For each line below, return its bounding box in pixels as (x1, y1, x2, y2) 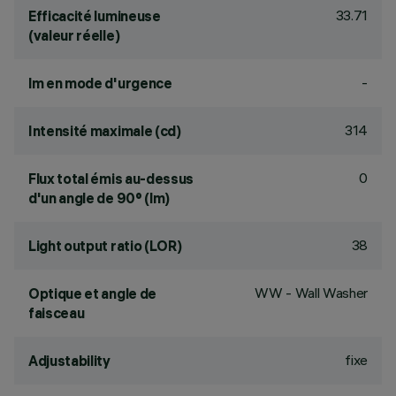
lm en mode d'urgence (28, 74, 172, 92)
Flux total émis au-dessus (28, 170, 194, 187)
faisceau (28, 304, 85, 322)
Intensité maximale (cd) (28, 122, 181, 140)
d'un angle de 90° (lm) (28, 189, 170, 207)
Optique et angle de (28, 285, 156, 302)
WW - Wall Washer (255, 284, 368, 301)
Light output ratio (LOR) (28, 237, 182, 255)
